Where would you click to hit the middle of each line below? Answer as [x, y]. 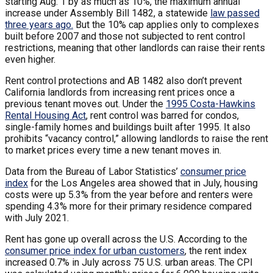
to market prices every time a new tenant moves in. [113, 150]
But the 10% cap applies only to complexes [166, 24]
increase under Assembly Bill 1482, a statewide [108, 13]
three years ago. [39, 24]
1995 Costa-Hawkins [211, 104]
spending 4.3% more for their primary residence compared [128, 206]
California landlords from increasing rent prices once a [120, 92]
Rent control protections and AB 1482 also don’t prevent [123, 80]
